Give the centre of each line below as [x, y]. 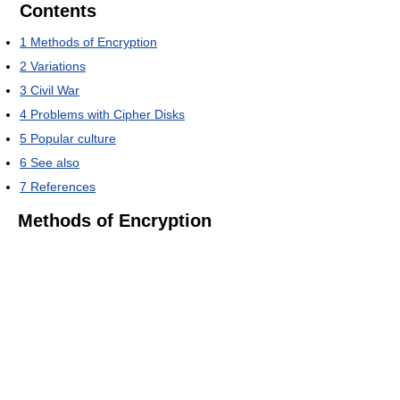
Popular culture [73, 139]
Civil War [55, 91]
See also [55, 163]
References [63, 187]
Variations [58, 67]
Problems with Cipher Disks [108, 115]
